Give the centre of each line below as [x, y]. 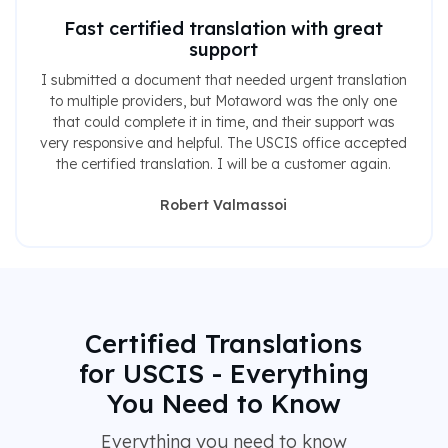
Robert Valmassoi [223, 204]
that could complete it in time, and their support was [223, 121]
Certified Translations [223, 342]
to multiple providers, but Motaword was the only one [223, 100]
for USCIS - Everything [223, 372]
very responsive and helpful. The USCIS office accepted [223, 142]
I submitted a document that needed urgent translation [223, 79]
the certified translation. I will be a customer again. [223, 163]
